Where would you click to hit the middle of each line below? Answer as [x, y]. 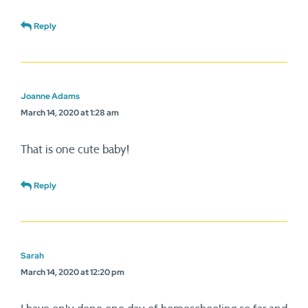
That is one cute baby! [75, 150]
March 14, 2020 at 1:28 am [70, 113]
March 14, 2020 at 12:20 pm [73, 272]
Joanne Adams [50, 96]
